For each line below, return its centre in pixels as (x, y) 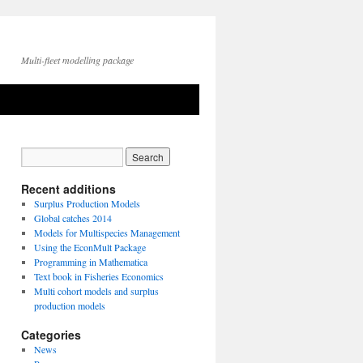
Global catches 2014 (73, 218)
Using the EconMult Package (90, 247)
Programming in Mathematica (90, 262)
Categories (51, 335)
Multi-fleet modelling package (77, 60)
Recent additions (68, 189)
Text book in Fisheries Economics (98, 276)
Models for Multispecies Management (107, 233)
